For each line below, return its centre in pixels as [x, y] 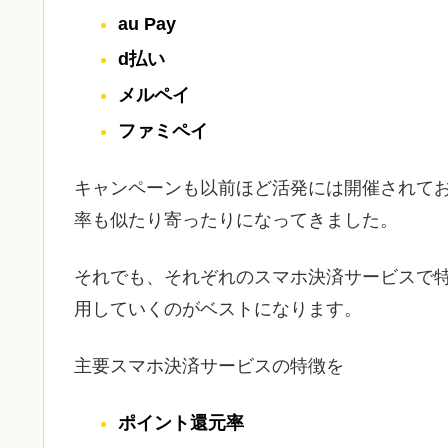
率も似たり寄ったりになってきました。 [236, 219]
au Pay [146, 23]
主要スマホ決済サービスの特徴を [209, 366]
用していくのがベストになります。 [218, 309]
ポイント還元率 [180, 423]
